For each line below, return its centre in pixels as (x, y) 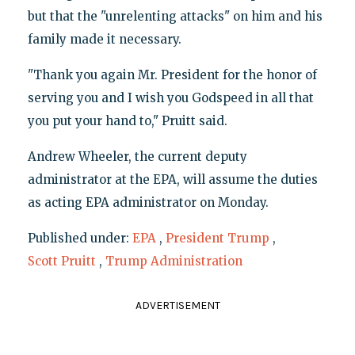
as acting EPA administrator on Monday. (148, 202)
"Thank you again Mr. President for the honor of (172, 74)
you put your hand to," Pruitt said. (127, 120)
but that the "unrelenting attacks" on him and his (175, 16)
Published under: (80, 238)
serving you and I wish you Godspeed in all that (170, 97)
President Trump (217, 238)
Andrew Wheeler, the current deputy (137, 156)
